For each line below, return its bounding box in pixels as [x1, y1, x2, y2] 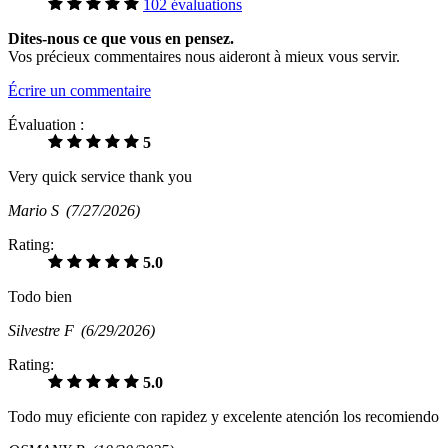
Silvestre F [8, 321, 81, 339]
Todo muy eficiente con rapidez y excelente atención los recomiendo [8, 407, 439, 425]
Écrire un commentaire [8, 81, 151, 99]
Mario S [8, 201, 66, 219]
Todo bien [8, 287, 72, 305]
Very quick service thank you [8, 167, 192, 185]
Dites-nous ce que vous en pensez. [8, 29, 234, 47]
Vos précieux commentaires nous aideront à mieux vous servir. [8, 47, 400, 65]
